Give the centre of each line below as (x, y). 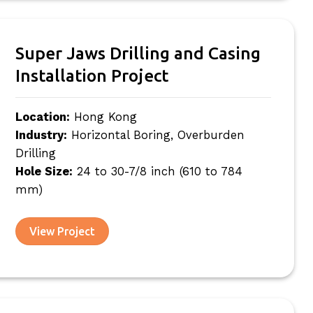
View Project (63, 231)
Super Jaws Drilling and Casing (138, 53)
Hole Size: (44, 171)
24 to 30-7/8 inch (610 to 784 (157, 171)
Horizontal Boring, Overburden (155, 135)
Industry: (41, 135)
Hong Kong (103, 117)
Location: (42, 117)
